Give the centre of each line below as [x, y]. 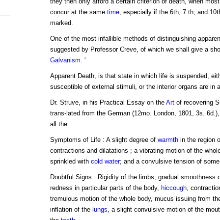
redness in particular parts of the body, [105, 188]
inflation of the [71, 210]
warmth [168, 140]
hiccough [174, 188]
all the [58, 124]
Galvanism [65, 60]
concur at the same [78, 12]
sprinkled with [70, 162]
